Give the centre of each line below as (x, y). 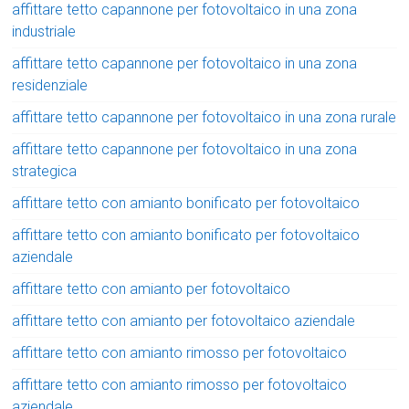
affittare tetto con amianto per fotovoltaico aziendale (184, 320)
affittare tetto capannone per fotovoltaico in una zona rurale (204, 117)
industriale (44, 31)
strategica (45, 171)
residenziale (50, 85)
